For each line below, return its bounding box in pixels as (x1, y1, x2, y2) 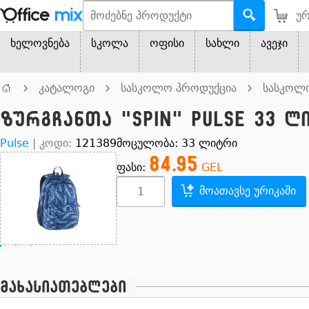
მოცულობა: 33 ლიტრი (117, 137, 237, 150)
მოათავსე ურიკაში (199, 184, 296, 197)
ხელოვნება (10, 37, 70, 50)
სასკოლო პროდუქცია (121, 81, 237, 94)
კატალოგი (39, 81, 94, 94)
